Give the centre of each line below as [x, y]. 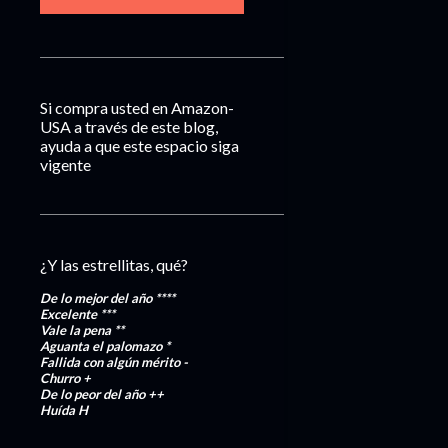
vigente [65, 164]
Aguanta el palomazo [102, 346]
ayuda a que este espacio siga [139, 145]
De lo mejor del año [97, 298]
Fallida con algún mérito [111, 362]
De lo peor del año [94, 394]
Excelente [68, 314]
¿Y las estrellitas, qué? [114, 264]
